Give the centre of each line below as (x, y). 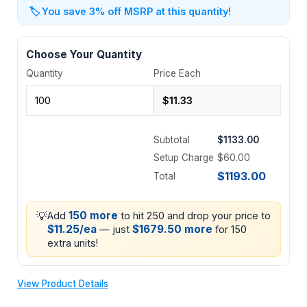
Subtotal (172, 139)
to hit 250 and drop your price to (194, 215)
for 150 (230, 229)
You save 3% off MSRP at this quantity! (136, 11)
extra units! (73, 243)
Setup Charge (184, 157)
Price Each (177, 73)
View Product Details (63, 283)
